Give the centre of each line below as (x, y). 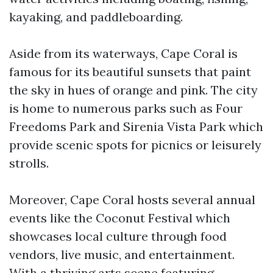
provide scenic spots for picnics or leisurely (135, 145)
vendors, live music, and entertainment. (122, 254)
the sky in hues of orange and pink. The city (133, 90)
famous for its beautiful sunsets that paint (130, 72)
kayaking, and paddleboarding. (96, 17)
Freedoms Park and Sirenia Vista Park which (136, 126)
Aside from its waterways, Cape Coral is (123, 53)
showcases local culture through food (118, 236)
